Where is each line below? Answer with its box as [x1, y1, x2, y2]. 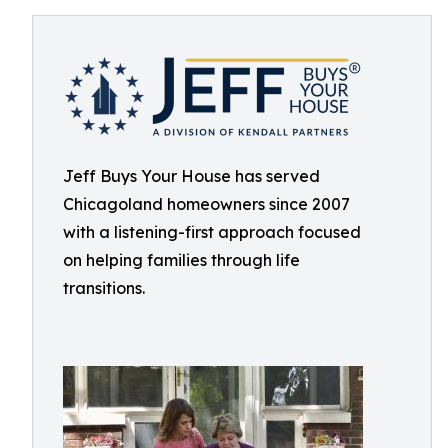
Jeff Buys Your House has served [63, 166, 320, 186]
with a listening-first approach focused [63, 222, 361, 242]
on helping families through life [63, 250, 300, 270]
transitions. [63, 278, 145, 298]
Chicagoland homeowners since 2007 [63, 194, 350, 214]
